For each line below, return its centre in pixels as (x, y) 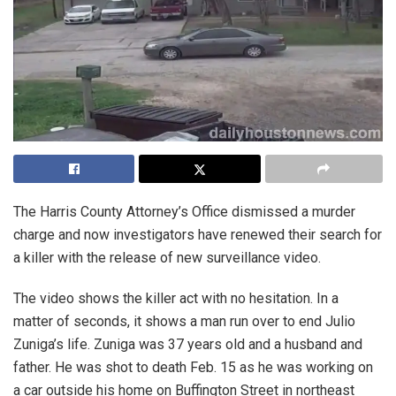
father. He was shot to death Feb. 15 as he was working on (193, 367)
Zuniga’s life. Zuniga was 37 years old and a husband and (188, 344)
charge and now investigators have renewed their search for (198, 235)
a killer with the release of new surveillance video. (167, 258)
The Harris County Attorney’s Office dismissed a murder (184, 212)
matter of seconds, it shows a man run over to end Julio (184, 321)
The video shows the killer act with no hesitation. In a (176, 298)
